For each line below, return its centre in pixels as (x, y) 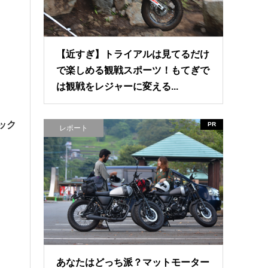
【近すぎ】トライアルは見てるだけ (133, 54)
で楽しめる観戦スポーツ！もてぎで (133, 71)
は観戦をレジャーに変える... (118, 87)
